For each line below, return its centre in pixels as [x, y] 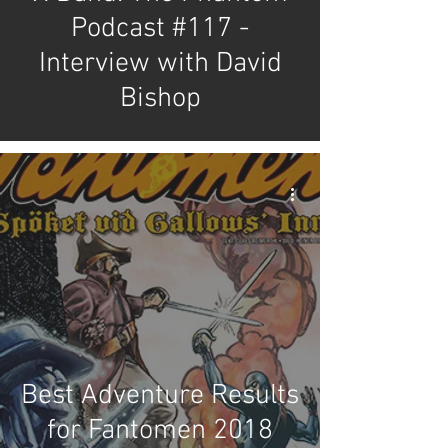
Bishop [160, 99]
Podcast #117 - [160, 29]
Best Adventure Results [160, 396]
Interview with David [160, 64]
